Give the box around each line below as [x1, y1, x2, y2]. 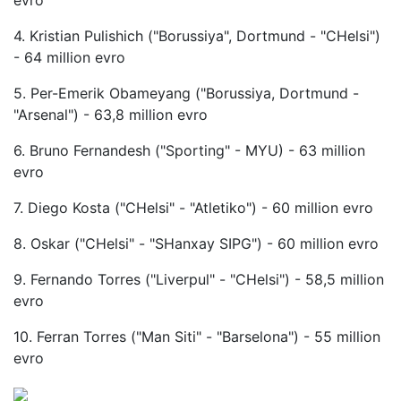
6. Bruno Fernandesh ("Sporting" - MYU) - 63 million [13, 141, 365, 159]
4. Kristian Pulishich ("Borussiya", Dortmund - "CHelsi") [13, 26, 380, 45]
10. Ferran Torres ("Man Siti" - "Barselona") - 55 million [13, 327, 380, 346]
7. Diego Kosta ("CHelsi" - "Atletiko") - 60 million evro [13, 198, 373, 217]
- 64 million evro [13, 47, 125, 66]
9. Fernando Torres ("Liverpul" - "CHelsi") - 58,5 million [13, 269, 384, 288]
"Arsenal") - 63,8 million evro [13, 105, 208, 124]
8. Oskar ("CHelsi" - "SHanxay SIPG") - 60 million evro [13, 234, 379, 252]
